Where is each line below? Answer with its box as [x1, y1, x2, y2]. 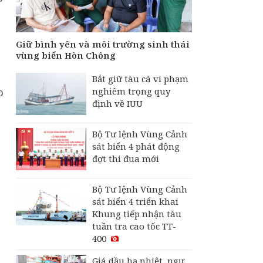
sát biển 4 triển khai [92, 195, 178, 208]
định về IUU [92, 97, 143, 110]
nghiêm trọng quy [92, 85, 170, 97]
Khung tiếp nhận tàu [92, 208, 181, 220]
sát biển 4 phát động [92, 140, 180, 153]
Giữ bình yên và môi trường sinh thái [16, 38, 190, 50]
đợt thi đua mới [92, 153, 159, 165]
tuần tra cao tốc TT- [92, 220, 176, 232]
